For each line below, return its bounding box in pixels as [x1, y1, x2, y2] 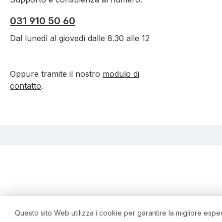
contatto [10, 81, 41, 91]
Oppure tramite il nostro [10, 69, 103, 79]
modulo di [103, 69, 139, 79]
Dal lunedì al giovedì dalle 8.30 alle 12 [10, 33, 150, 44]
